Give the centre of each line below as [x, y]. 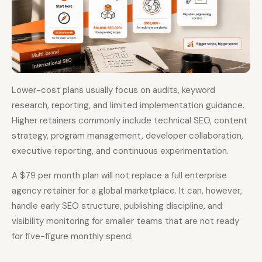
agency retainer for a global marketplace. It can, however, [127, 190]
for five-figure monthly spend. [72, 236]
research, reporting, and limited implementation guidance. [128, 105]
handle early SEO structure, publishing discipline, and [117, 206]
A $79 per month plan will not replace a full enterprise [119, 175]
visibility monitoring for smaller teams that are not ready [125, 221]
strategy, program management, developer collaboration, [127, 135]
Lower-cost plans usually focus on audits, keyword [113, 90]
